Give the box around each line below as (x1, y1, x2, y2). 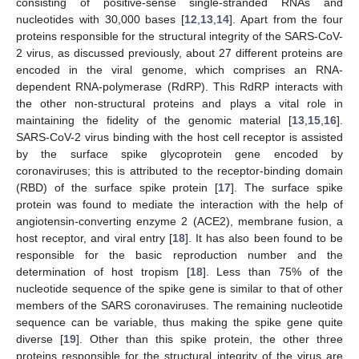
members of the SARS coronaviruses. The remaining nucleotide (16, 298, 343, 312)
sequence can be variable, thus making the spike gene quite (16, 315, 343, 329)
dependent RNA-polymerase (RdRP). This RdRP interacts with (16, 79, 343, 93)
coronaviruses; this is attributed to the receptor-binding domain (16, 163, 343, 177)
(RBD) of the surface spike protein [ (16, 180, 219, 194)
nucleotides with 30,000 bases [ (16, 12, 184, 26)
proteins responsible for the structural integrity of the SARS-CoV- (16, 29, 343, 42)
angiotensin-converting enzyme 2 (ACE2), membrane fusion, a (16, 214, 343, 228)
